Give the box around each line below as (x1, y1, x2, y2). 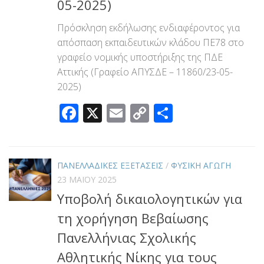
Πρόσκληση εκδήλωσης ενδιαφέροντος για (57, 21, 240, 35)
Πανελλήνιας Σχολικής (57, 229, 196, 247)
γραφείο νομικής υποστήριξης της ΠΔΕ (57, 51, 223, 64)
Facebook (78, 100, 160, 126)
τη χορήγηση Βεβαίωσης (57, 209, 209, 227)
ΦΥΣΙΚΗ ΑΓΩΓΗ (171, 160, 231, 171)
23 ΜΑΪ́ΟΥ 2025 (57, 174, 117, 186)
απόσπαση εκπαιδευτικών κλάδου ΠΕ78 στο (57, 36, 244, 49)
